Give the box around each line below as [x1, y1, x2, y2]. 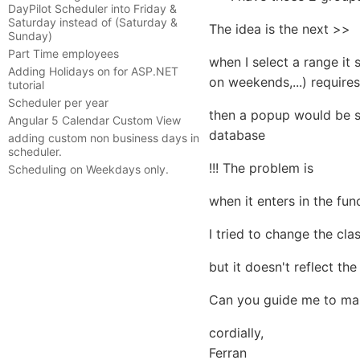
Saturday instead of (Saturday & [8, 15, 178, 29]
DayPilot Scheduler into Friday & [8, 2, 177, 15]
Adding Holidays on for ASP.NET [8, 64, 178, 78]
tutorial [8, 78, 44, 92]
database [209, 127, 265, 143]
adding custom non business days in [8, 131, 199, 145]
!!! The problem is [209, 160, 313, 176]
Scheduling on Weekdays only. [8, 162, 169, 176]
